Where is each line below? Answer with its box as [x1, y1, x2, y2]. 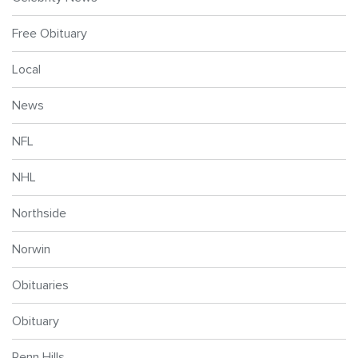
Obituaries [12, 277, 69, 293]
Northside [12, 205, 66, 221]
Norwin [12, 241, 50, 257]
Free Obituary [12, 26, 87, 42]
